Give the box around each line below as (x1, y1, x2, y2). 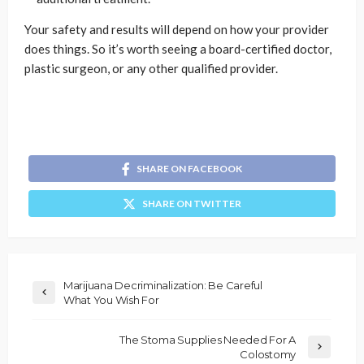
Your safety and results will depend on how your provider (24, 22, 329, 37)
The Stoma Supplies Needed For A (115, 332, 296, 346)
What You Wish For (63, 292, 159, 306)
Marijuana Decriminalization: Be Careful (63, 278, 262, 292)
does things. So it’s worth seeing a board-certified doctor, (24, 41, 331, 57)
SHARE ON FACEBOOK (136, 162, 242, 175)
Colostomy (240, 347, 296, 361)
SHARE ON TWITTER (142, 197, 241, 210)
